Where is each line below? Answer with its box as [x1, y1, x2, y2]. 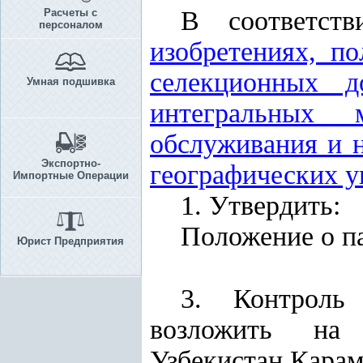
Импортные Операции [12, 169, 129, 181]
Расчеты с [44, 6, 97, 19]
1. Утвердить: [181, 190, 340, 220]
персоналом [38, 19, 103, 31]
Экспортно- [41, 157, 100, 169]
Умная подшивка [26, 75, 115, 88]
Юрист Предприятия [17, 235, 124, 247]
